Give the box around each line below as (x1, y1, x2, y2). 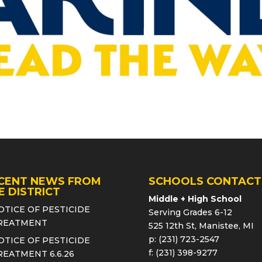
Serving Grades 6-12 (148, 207, 232, 218)
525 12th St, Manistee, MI (148, 220, 254, 232)
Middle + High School (148, 194, 242, 205)
